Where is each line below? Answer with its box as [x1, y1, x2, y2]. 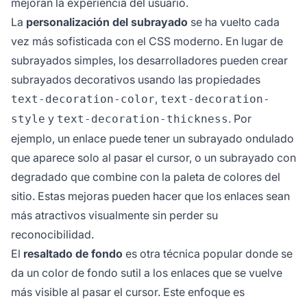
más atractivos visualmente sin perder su [11, 208, 218, 223]
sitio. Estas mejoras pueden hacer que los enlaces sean [11, 189, 290, 204]
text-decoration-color [11, 93, 155, 106]
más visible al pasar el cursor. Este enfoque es [11, 285, 245, 299]
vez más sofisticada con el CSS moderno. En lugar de [11, 34, 283, 49]
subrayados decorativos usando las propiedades [11, 73, 260, 87]
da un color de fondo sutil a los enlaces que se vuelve [11, 266, 282, 280]
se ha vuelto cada [188, 15, 280, 29]
